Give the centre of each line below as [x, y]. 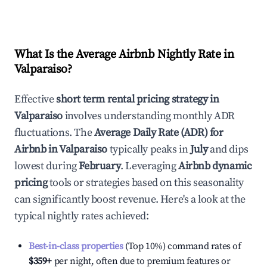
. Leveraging [148, 166]
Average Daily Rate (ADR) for [159, 133]
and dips [228, 149]
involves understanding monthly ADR [149, 116]
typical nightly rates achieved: [82, 216]
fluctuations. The [54, 133]
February [100, 166]
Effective [35, 99]
